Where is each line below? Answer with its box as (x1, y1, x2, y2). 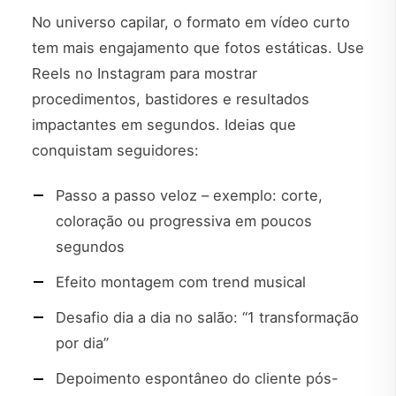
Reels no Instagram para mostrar (32, 64, 257, 82)
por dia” (56, 334, 109, 353)
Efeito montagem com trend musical (56, 273, 306, 292)
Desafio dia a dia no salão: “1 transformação (56, 308, 359, 327)
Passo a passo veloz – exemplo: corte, (56, 186, 323, 204)
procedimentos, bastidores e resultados (32, 89, 309, 108)
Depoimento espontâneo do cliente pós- (56, 369, 339, 388)
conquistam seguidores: (32, 141, 199, 159)
